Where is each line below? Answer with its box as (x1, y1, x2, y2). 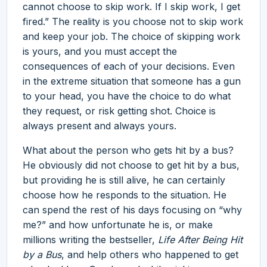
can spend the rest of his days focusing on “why (23, 203, 242, 216)
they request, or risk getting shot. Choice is (23, 104, 216, 117)
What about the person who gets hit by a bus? (23, 144, 234, 156)
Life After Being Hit (158, 233, 243, 246)
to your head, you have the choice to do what (23, 89, 231, 102)
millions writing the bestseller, (23, 233, 158, 246)
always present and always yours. (23, 119, 176, 132)
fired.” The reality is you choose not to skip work (23, 15, 243, 27)
